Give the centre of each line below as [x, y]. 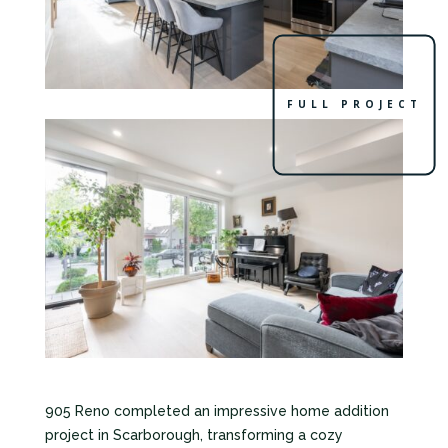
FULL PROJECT [354, 104]
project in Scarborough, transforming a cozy [193, 435]
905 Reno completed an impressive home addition [216, 411]
